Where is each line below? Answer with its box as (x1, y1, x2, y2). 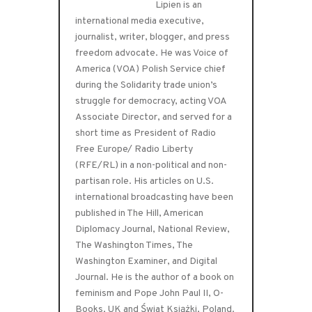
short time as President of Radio (75, 127, 217, 139)
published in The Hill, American (75, 207, 204, 219)
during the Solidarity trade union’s (75, 79, 218, 91)
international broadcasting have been (75, 191, 234, 203)
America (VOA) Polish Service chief (75, 63, 226, 75)
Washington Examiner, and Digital (75, 255, 218, 267)
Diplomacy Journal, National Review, (75, 223, 231, 235)
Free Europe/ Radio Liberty (75, 143, 194, 155)
